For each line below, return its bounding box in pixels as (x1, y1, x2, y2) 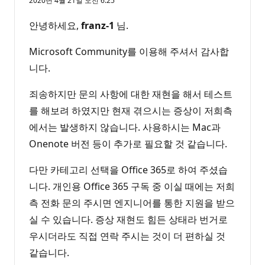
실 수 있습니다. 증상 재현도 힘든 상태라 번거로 (29, 213, 228, 227)
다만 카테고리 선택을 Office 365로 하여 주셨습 (29, 163, 228, 177)
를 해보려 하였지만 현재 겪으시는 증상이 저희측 (29, 104, 232, 118)
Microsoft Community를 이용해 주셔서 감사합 (29, 45, 229, 59)
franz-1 (81, 19, 114, 33)
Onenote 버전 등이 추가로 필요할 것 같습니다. (29, 137, 227, 151)
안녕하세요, (29, 19, 81, 33)
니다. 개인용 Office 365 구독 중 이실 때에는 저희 (29, 180, 235, 193)
